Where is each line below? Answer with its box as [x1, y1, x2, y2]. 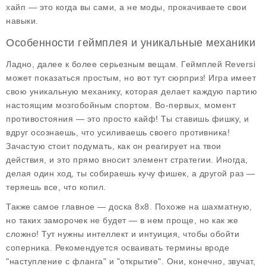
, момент [199, 100, 236, 110]
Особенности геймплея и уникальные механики [6, 37, 255, 49]
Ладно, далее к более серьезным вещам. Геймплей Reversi [6, 59, 255, 69]
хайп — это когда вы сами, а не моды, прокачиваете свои [6, 2, 246, 12]
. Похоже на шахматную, [149, 202, 252, 211]
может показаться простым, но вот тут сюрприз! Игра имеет [6, 73, 256, 83]
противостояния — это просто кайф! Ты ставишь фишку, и [6, 114, 249, 123]
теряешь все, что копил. [6, 182, 106, 192]
